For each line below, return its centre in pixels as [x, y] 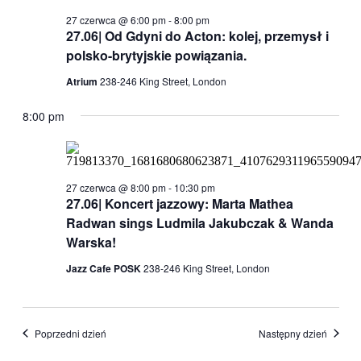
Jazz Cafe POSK [104, 268]
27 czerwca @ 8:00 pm [116, 187]
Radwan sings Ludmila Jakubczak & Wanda [199, 222]
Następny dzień [293, 333]
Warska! [91, 242]
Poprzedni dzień [70, 333]
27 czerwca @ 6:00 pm [116, 19]
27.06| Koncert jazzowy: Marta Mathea [179, 203]
